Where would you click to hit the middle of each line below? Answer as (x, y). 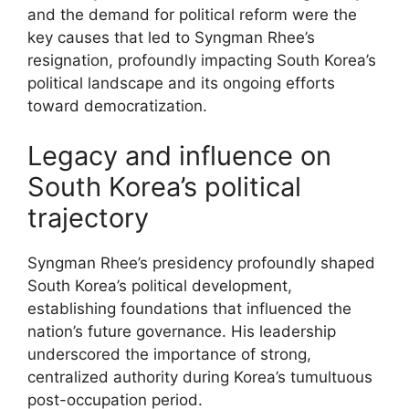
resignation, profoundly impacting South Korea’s (202, 60)
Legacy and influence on (179, 156)
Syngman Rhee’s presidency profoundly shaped (201, 263)
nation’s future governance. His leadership (182, 331)
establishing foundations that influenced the (189, 309)
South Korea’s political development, (160, 286)
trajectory (88, 218)
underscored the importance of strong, (169, 354)
